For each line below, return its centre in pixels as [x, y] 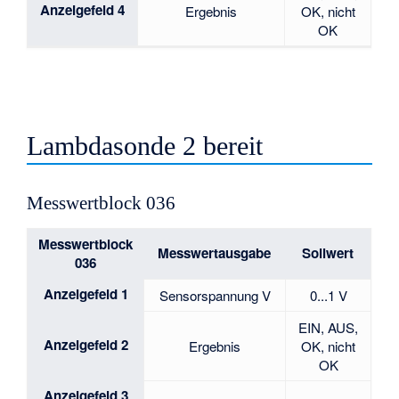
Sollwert [328, 252]
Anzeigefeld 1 [85, 293]
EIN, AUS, [329, 327]
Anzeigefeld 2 [85, 344]
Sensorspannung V [215, 295]
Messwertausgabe [215, 252]
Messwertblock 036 [102, 203]
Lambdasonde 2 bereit [145, 146]
